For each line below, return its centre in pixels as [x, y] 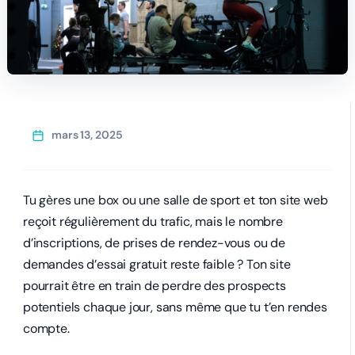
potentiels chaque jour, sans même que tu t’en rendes [175, 307]
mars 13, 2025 [87, 135]
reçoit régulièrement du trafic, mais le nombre [153, 221]
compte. [46, 328]
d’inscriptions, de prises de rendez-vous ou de [154, 243]
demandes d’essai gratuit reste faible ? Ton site [157, 264]
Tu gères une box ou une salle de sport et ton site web [176, 200]
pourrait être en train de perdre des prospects [155, 286]
